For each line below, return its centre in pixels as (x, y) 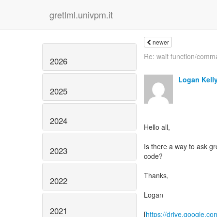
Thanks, (156, 175)
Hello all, (157, 127)
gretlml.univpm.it (81, 15)
